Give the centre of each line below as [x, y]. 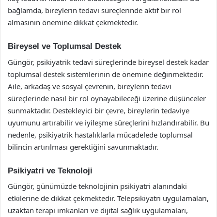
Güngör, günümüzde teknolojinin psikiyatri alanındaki [97, 186]
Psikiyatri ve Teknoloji [50, 170]
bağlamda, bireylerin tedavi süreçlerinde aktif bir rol [94, 10]
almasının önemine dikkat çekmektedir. [73, 22]
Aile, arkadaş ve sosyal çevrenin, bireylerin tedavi [90, 86]
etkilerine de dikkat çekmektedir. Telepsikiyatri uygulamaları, [108, 198]
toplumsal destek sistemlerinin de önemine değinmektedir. [106, 74]
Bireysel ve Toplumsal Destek [64, 46]
